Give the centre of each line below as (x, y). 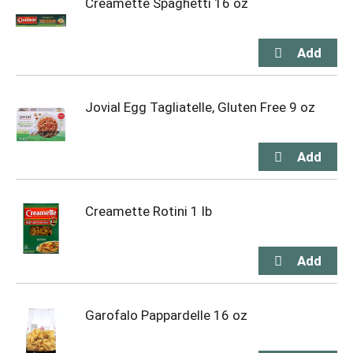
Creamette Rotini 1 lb (149, 211)
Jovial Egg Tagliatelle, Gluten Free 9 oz (200, 107)
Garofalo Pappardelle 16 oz (166, 315)
